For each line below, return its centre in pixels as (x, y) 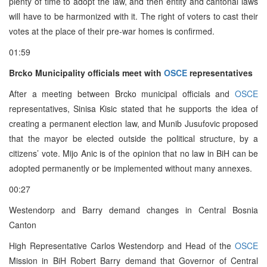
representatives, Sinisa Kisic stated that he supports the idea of (133, 108)
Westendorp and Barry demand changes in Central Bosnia (133, 209)
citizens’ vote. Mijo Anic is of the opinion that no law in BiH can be (133, 153)
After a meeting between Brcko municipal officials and (122, 93)
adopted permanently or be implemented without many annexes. (131, 168)
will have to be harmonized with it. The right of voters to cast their (133, 16)
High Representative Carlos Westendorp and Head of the (122, 245)
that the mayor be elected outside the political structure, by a (133, 138)
